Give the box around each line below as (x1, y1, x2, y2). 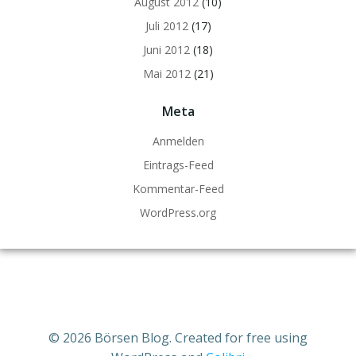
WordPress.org (140, 205, 216, 220)
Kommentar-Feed (132, 181, 224, 196)
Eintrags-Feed (142, 157, 214, 172)
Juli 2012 (145, 18, 188, 33)
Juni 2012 (143, 42, 190, 57)
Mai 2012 (142, 66, 191, 81)
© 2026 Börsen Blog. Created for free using (48, 329, 308, 346)
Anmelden (152, 133, 204, 149)
